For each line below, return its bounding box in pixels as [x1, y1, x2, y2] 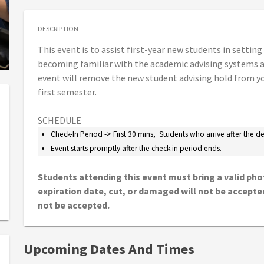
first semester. [38, 86, 98, 98]
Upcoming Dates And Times [24, 240, 194, 259]
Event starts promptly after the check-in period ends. [50, 143, 223, 154]
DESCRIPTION [38, 24, 78, 34]
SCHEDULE [38, 114, 81, 127]
